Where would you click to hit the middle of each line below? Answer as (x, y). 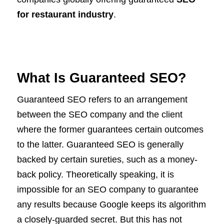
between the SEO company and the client (100, 115)
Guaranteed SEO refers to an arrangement (102, 100)
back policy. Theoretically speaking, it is (95, 175)
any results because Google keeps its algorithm (111, 205)
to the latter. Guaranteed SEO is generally (100, 145)
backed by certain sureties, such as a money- (107, 160)
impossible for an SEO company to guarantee (108, 190)
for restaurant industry (65, 15)
